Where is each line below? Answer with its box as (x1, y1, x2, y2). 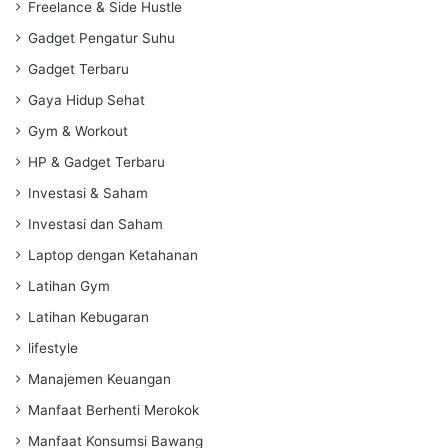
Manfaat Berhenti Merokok (28, 401, 199, 418)
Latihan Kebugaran (28, 308, 149, 325)
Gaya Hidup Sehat (28, 91, 145, 108)
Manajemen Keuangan (28, 370, 171, 387)
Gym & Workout (28, 122, 128, 139)
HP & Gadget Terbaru (28, 153, 165, 170)
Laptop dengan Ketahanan (28, 246, 198, 263)
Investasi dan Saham (28, 215, 163, 232)
